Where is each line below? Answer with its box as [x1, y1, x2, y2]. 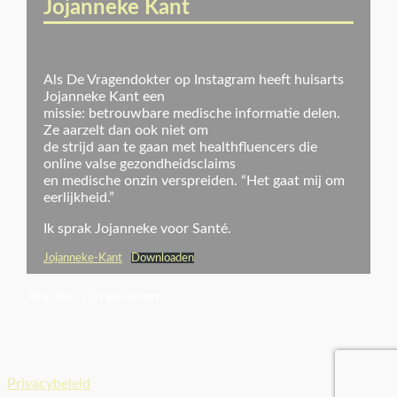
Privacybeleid [7, 377, 90, 392]
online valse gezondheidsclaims [43, 157, 237, 172]
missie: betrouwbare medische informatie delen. [43, 106, 341, 121]
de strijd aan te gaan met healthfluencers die [43, 140, 318, 155]
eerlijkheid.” [43, 191, 115, 206]
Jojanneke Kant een [43, 90, 166, 105]
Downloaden [130, 253, 194, 264]
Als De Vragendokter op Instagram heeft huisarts [43, 73, 345, 88]
